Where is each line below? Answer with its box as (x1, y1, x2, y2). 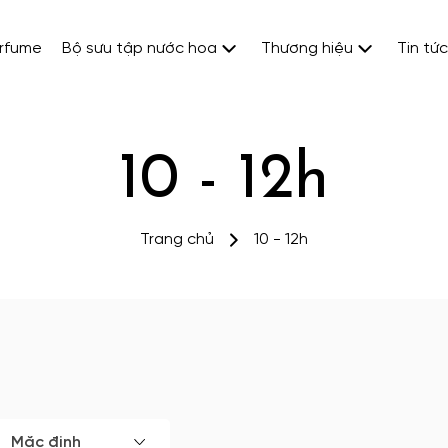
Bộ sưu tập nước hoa (62, 40, 217, 57)
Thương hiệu (261, 40, 353, 57)
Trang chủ (140, 231, 214, 248)
